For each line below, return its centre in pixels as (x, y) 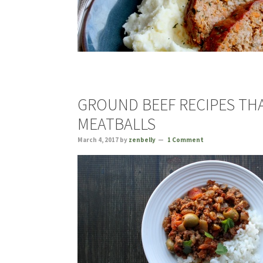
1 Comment (186, 140)
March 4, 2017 (98, 140)
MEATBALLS (117, 124)
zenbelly (142, 140)
